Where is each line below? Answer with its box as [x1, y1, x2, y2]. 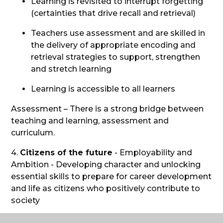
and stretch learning [31, 64, 114, 74]
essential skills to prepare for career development [11, 171, 212, 181]
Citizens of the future [20, 147, 113, 157]
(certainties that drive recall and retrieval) [31, 8, 196, 18]
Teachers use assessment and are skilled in [31, 28, 206, 38]
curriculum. [11, 127, 57, 137]
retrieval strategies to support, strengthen [31, 52, 201, 62]
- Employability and [112, 147, 193, 157]
